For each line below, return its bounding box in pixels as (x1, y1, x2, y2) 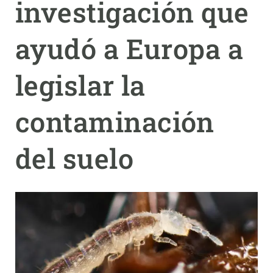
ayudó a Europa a (15, 30, 244, 66)
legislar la (15, 67, 146, 103)
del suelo (15, 140, 134, 176)
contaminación (15, 104, 214, 140)
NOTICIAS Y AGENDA (10, 52, 92, 61)
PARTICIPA (10, 23, 54, 32)
